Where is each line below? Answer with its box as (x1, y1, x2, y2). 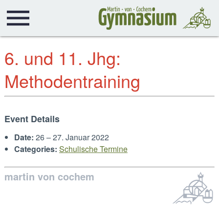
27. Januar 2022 (52, 131, 109, 143)
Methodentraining (4, 68, 140, 93)
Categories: (14, 143, 57, 154)
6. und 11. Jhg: (4, 45, 121, 70)
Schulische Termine (59, 143, 128, 154)
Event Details (4, 112, 60, 125)
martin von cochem (4, 169, 94, 183)
